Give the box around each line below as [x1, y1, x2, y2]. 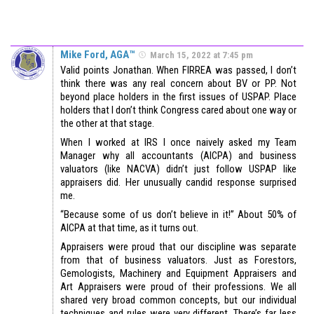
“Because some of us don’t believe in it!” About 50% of [60, 207, 296, 221]
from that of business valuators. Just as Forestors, [60, 253, 296, 266]
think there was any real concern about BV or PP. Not [60, 76, 296, 90]
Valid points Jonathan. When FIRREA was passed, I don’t [60, 63, 296, 76]
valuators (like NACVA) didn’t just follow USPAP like [60, 162, 296, 175]
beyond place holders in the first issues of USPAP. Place [60, 90, 296, 103]
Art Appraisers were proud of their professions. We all [60, 280, 296, 293]
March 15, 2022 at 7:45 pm [150, 49, 253, 60]
